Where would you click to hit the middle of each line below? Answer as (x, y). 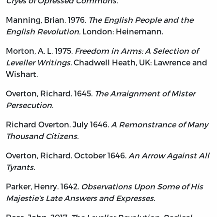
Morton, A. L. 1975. (40, 50)
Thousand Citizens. (42, 136)
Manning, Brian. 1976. (47, 19)
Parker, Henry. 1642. (43, 186)
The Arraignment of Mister (145, 93)
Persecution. (30, 105)
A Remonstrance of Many (159, 124)
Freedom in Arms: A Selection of (136, 50)
